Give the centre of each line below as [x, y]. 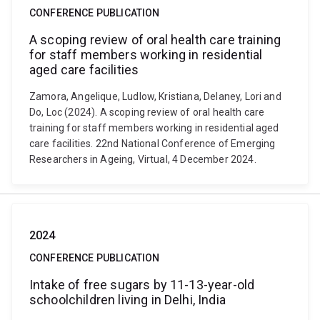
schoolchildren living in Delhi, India [127, 300]
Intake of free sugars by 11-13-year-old [142, 285]
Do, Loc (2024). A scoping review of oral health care [147, 112]
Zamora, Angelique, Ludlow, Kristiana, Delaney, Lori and [155, 96]
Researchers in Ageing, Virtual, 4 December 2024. [143, 159]
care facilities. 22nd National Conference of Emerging [152, 144]
